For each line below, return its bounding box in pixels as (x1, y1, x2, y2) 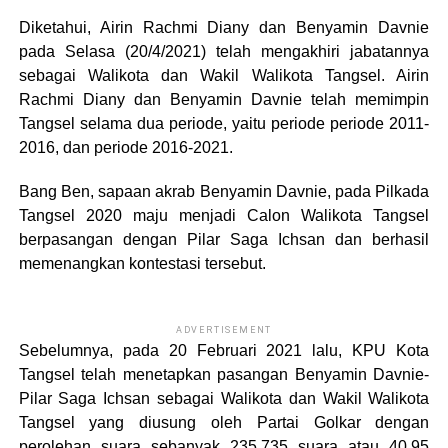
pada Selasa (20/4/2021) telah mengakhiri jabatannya (18, 43, 430, 60)
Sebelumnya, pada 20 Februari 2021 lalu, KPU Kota (18, 342, 430, 359)
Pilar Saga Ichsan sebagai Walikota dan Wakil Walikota (18, 390, 430, 407)
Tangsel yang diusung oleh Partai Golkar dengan (18, 414, 430, 431)
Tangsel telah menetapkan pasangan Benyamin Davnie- (18, 366, 430, 383)
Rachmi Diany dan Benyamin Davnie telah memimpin (18, 91, 430, 108)
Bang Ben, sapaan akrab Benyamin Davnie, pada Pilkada (18, 183, 430, 200)
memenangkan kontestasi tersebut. (18, 255, 266, 272)
